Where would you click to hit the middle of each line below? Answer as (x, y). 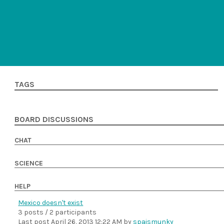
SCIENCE (29, 163)
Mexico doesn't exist (51, 203)
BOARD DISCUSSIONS (54, 119)
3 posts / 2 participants (57, 212)
